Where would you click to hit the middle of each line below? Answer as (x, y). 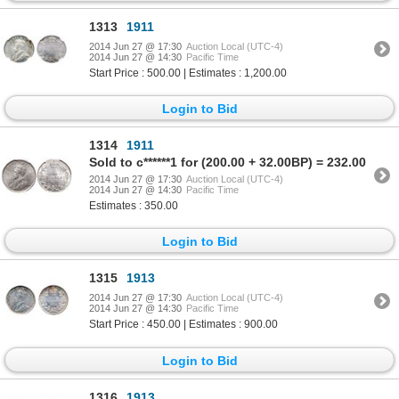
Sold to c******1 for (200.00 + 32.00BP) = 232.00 (228, 163)
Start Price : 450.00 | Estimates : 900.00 (183, 325)
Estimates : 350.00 (134, 206)
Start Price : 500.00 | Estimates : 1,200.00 (188, 73)
